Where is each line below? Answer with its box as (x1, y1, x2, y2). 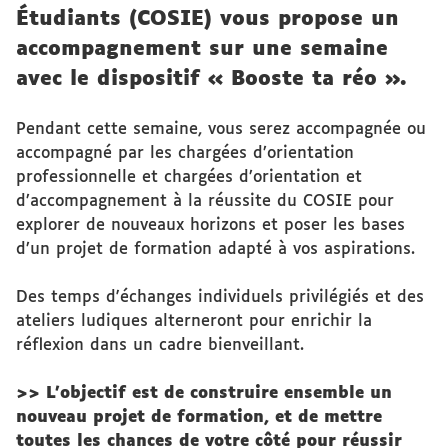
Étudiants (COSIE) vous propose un (16, 9, 399, 29)
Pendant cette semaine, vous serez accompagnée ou (16, 121, 426, 138)
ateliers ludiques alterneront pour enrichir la (16, 313, 372, 330)
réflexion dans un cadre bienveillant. (16, 337, 304, 354)
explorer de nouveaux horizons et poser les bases (16, 217, 405, 234)
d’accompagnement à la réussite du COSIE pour (16, 193, 394, 210)
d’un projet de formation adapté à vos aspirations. (16, 241, 415, 258)
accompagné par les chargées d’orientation (16, 145, 354, 162)
